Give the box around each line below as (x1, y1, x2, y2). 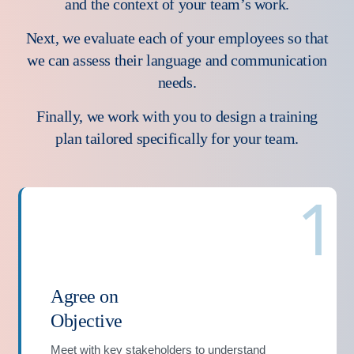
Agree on (51, 285, 119, 307)
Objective (51, 310, 122, 331)
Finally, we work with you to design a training (36, 107, 318, 125)
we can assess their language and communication (27, 51, 327, 69)
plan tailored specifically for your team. (55, 129, 299, 147)
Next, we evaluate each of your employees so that (25, 28, 329, 47)
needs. (157, 73, 197, 91)
